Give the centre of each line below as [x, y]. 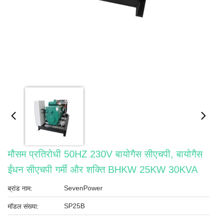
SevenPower [83, 188]
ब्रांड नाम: [20, 188]
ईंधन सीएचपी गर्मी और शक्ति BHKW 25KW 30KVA [103, 170]
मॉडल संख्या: [23, 206]
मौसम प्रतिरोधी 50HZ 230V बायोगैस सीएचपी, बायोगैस [105, 154]
